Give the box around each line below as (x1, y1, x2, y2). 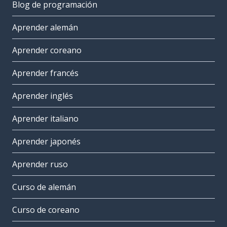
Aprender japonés (12, 136, 81, 147)
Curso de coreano (12, 204, 80, 216)
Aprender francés (12, 67, 79, 79)
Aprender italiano (12, 113, 79, 125)
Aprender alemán (12, 22, 78, 33)
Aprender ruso (12, 159, 68, 170)
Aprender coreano (12, 45, 82, 56)
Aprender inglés (12, 90, 73, 102)
